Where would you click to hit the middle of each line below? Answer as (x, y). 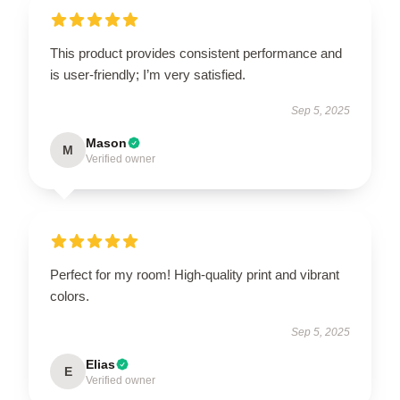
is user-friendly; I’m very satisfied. (148, 74)
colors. (70, 296)
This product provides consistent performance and (196, 53)
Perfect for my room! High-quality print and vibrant (195, 274)
